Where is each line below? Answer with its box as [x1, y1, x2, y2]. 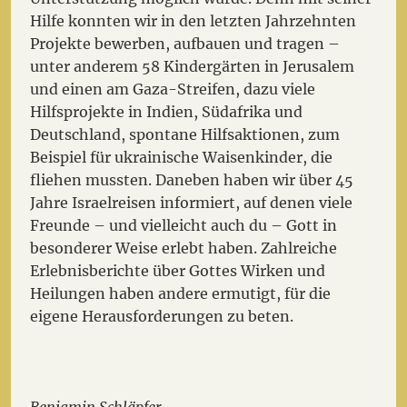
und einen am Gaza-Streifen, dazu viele [30, 80, 316, 99]
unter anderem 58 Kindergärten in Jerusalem [30, 57, 355, 76]
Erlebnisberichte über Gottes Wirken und [30, 262, 326, 281]
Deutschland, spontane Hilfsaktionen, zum [30, 125, 341, 144]
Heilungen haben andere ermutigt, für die [30, 284, 332, 303]
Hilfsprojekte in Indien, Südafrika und [30, 103, 303, 122]
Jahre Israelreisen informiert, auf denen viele [30, 194, 353, 213]
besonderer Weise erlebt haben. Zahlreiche [30, 239, 338, 258]
